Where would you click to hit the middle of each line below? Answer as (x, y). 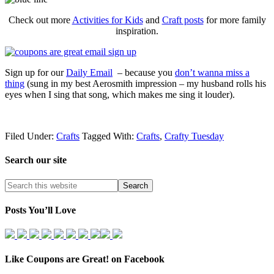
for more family (235, 20)
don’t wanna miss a (212, 73)
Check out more (40, 20)
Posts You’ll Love (40, 210)
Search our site (36, 160)
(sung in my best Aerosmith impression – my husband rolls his (145, 84)
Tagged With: (109, 136)
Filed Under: (31, 136)
